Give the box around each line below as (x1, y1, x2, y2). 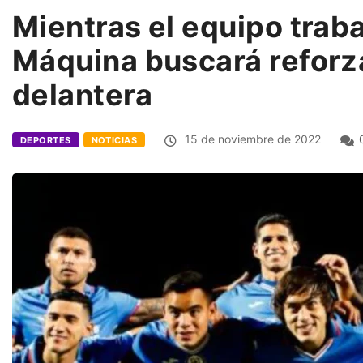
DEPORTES (20, 135, 71, 147)
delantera (12, 77, 153, 113)
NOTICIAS (91, 135, 138, 147)
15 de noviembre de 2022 (181, 132, 322, 147)
